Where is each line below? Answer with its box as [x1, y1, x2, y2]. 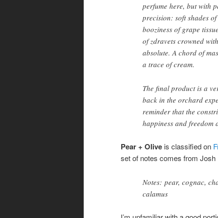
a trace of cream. [143, 59, 195, 70]
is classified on [162, 141, 213, 152]
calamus [143, 188, 168, 199]
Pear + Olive [121, 141, 162, 152]
